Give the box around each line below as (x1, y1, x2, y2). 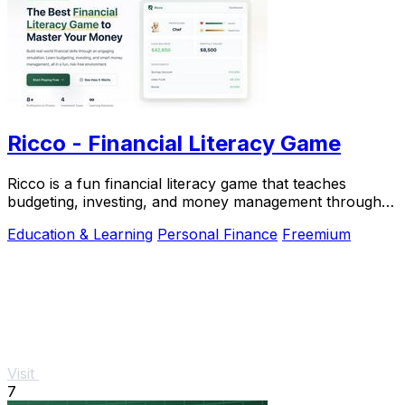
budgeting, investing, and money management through (7, 192, 381, 211)
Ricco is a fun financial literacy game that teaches (7, 174, 346, 193)
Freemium (282, 224, 351, 243)
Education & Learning (7, 224, 153, 243)
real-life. (7, 210, 63, 229)
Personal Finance (157, 224, 278, 243)
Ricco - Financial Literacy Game (7, 129, 341, 156)
